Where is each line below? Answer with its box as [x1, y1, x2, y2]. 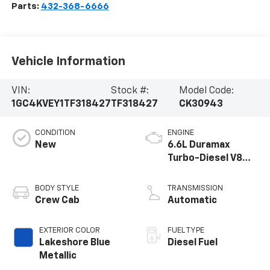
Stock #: [110, 86, 149, 96]
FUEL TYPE [168, 227, 204, 235]
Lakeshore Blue [39, 238, 110, 248]
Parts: [11, 2, 41, 11]
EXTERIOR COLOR [39, 227, 100, 235]
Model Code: [179, 86, 234, 96]
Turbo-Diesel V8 [168, 154, 242, 164]
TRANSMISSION [168, 184, 223, 193]
